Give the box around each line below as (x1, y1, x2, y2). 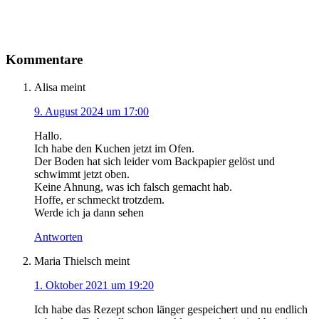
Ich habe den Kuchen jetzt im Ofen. (34, 142, 194, 155)
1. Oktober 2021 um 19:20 (34, 279, 154, 292)
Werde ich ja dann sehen (34, 206, 144, 219)
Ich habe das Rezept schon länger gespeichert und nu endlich (34, 303, 308, 316)
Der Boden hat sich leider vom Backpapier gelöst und (34, 155, 275, 168)
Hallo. (34, 130, 62, 142)
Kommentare (6, 52, 83, 68)
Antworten (34, 231, 83, 244)
